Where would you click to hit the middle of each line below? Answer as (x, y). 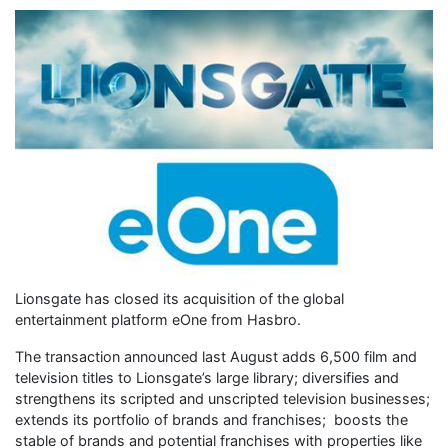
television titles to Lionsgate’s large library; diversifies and (207, 377)
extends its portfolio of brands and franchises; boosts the (211, 419)
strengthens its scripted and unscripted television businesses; (222, 398)
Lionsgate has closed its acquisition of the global (179, 298)
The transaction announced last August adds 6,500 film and (216, 356)
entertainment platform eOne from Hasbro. (158, 319)
